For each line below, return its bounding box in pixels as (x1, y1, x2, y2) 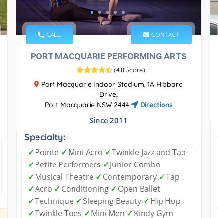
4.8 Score (116, 65, 143, 73)
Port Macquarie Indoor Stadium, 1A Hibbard (39, 79, 183, 89)
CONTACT (149, 30, 180, 38)
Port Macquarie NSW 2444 (44, 100, 131, 109)
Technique (35, 195, 75, 206)
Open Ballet (117, 183, 160, 194)
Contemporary (102, 171, 159, 182)
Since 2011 (90, 115, 128, 125)
